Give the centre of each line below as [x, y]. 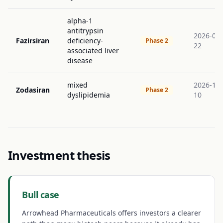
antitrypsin [85, 31]
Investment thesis [59, 155]
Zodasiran [33, 90]
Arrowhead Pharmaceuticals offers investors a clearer [111, 213]
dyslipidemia [89, 95]
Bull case [41, 195]
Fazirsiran [33, 41]
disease [80, 60]
